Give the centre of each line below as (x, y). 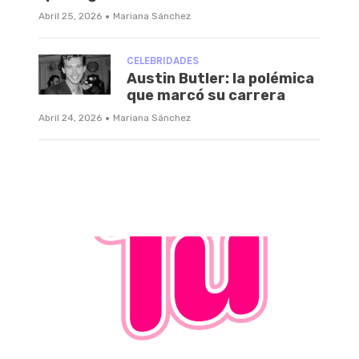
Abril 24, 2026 (70, 117)
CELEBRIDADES (163, 60)
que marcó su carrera (206, 95)
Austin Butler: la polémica (220, 78)
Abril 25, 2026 (70, 16)
